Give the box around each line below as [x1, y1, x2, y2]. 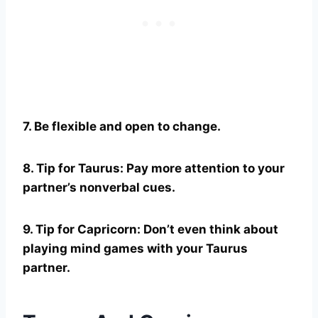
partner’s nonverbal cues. [23, 180, 175, 194]
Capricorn [77, 221, 137, 236]
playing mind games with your [23, 241, 206, 256]
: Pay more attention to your [120, 160, 285, 175]
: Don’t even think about [137, 221, 278, 236]
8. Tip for [23, 160, 78, 175]
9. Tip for [23, 221, 77, 236]
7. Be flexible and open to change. [23, 119, 221, 133]
